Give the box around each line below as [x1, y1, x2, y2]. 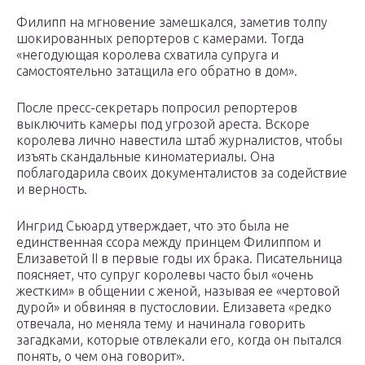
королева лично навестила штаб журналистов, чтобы [16, 133, 342, 148]
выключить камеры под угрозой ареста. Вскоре [16, 117, 310, 132]
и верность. [16, 182, 87, 197]
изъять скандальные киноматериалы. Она [16, 149, 275, 165]
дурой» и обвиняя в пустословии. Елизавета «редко [16, 300, 332, 315]
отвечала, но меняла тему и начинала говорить [16, 316, 305, 332]
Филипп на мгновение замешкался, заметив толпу [16, 15, 328, 30]
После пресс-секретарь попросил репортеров [16, 100, 297, 116]
